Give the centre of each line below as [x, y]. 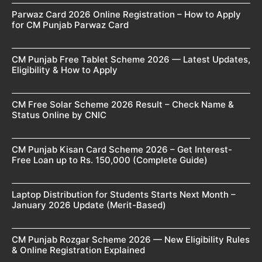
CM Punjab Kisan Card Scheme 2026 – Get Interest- [122, 149]
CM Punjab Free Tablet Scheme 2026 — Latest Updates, [131, 59]
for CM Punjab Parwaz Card [70, 25]
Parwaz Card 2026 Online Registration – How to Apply [126, 14]
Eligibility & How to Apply [65, 70]
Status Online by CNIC [59, 115]
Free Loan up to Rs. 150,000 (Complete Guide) [110, 160]
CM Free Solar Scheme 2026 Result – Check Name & [123, 104]
